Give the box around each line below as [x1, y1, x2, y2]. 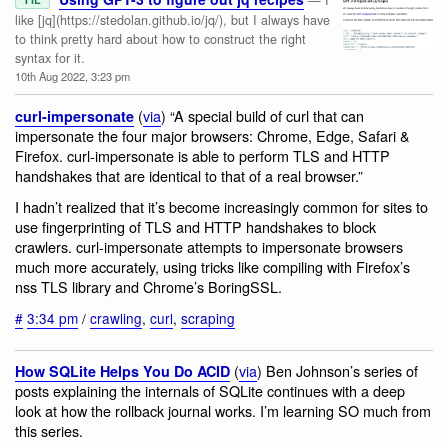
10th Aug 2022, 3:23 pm [15, 67, 130, 84]
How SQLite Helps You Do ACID [15, 361, 230, 382]
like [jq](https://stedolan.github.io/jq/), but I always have [15, 10, 330, 29]
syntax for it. [15, 48, 85, 67]
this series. [15, 420, 83, 442]
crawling [90, 307, 142, 328]
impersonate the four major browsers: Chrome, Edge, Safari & [15, 124, 410, 146]
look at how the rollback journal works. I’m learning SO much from [15, 400, 431, 422]
